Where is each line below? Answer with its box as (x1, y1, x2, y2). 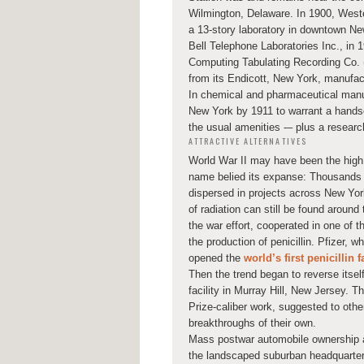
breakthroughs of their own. (188, 317, 316, 330)
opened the (188, 252, 244, 265)
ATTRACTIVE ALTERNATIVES (188, 134, 307, 147)
